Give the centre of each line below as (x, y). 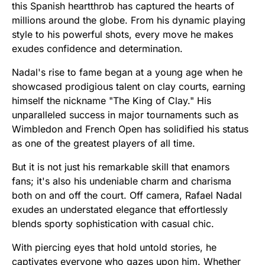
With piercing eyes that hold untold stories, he (114, 248)
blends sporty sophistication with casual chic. (113, 224)
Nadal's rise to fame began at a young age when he (127, 72)
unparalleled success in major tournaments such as (125, 115)
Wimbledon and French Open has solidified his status (130, 129)
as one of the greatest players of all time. (104, 143)
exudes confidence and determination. (97, 49)
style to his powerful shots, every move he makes (122, 35)
